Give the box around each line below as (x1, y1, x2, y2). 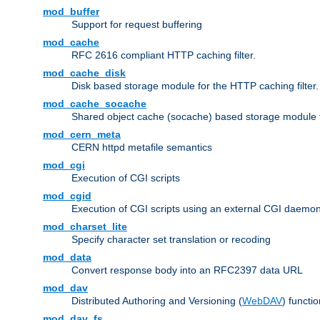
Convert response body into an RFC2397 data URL (71, 264, 303, 276)
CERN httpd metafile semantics (71, 141, 212, 154)
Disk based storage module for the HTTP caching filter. (71, 80, 319, 92)
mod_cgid (43, 190, 91, 202)
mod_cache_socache (43, 98, 146, 110)
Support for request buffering (71, 19, 202, 31)
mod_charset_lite (43, 221, 127, 233)
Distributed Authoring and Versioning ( (71, 295, 242, 307)
